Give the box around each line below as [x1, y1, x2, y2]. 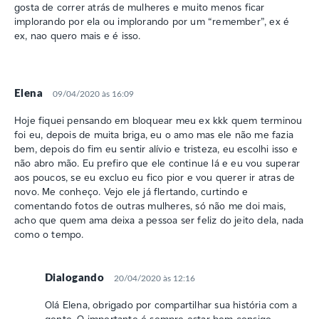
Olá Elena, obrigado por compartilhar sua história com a [45, 298, 298, 311]
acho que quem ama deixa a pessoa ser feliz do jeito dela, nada [14, 213, 304, 226]
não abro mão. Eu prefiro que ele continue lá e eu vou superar [14, 156, 300, 169]
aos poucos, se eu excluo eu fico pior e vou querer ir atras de [14, 170, 296, 184]
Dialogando [45, 272, 105, 283]
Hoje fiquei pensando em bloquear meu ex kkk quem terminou [14, 113, 303, 127]
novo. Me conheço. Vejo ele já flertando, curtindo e [14, 184, 249, 198]
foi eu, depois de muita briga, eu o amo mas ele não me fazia [14, 127, 294, 141]
